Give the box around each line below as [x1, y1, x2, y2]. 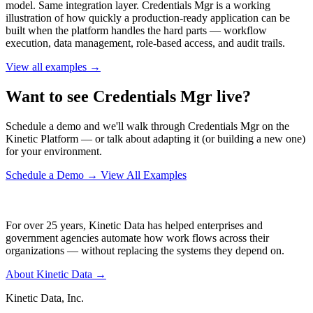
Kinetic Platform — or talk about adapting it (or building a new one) [6, 132, 305, 145]
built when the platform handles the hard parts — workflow [6, 24, 267, 36]
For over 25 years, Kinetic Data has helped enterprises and [6, 219, 263, 231]
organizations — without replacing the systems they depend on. [6, 244, 284, 256]
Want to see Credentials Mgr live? [6, 87, 251, 105]
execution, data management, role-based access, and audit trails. [6, 36, 285, 49]
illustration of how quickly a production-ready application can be [6, 11, 290, 24]
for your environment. [6, 145, 102, 157]
